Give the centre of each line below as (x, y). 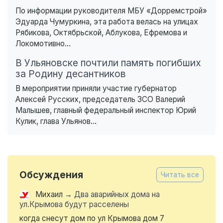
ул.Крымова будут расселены (74, 205)
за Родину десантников (71, 74)
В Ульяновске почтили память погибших (108, 63)
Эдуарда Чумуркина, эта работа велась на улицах (107, 22)
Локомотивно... (43, 44)
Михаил (49, 195)
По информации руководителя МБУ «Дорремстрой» (111, 11)
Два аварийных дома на (117, 195)
